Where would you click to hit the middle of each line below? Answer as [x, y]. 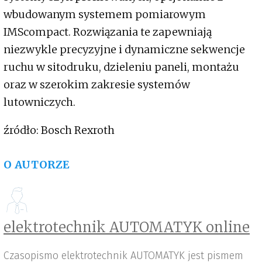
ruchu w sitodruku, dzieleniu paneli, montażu [121, 67]
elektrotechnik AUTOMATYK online [127, 227]
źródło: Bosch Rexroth [59, 130]
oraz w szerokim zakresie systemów [97, 85]
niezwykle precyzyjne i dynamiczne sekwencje [124, 50]
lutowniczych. [39, 102]
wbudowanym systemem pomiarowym [105, 15]
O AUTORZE [37, 165]
